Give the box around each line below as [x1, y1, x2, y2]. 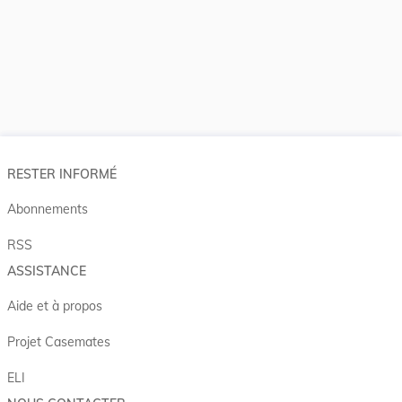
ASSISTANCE [7, 262, 86, 279]
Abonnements [7, 200, 88, 217]
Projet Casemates [7, 333, 110, 350]
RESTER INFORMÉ [7, 165, 117, 182]
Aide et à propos [7, 297, 102, 314]
